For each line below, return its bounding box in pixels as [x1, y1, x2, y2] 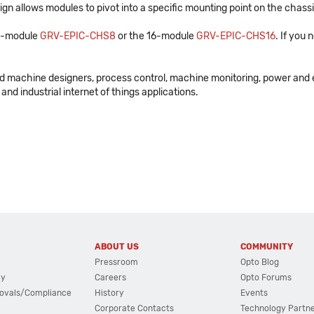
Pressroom [94, 257, 138, 267]
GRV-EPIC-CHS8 [40, 29, 116, 42]
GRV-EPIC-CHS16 [196, 29, 275, 42]
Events [240, 287, 268, 298]
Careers [94, 272, 126, 282]
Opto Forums [240, 272, 292, 282]
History [94, 287, 124, 298]
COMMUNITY [240, 241, 294, 252]
